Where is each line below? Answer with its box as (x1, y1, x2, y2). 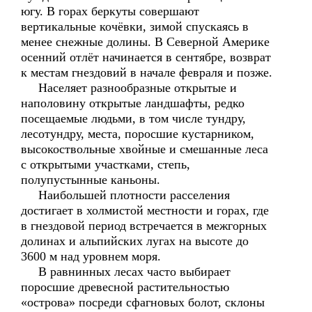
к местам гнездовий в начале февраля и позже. (21, 65, 272, 79)
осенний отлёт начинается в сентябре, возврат (21, 50, 271, 64)
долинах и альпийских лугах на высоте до (21, 234, 249, 248)
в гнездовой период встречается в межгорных (21, 219, 267, 233)
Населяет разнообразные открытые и (21, 81, 237, 95)
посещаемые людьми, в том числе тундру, (21, 111, 246, 125)
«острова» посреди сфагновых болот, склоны (21, 295, 265, 309)
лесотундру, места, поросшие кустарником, (21, 127, 254, 141)
